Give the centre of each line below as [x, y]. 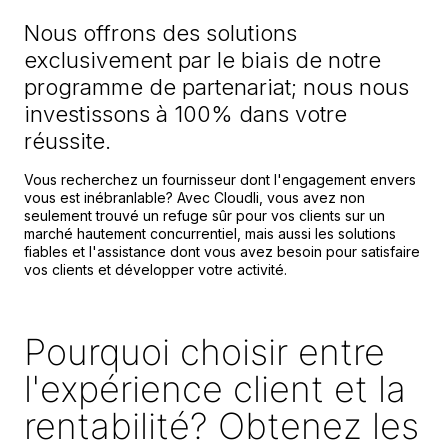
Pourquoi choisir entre [204, 351]
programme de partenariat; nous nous [216, 86]
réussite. [70, 140]
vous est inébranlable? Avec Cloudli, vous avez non [194, 197]
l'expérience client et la [215, 388]
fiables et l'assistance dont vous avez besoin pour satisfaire [222, 251]
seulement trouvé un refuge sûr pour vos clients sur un [204, 215]
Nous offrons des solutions [160, 32]
